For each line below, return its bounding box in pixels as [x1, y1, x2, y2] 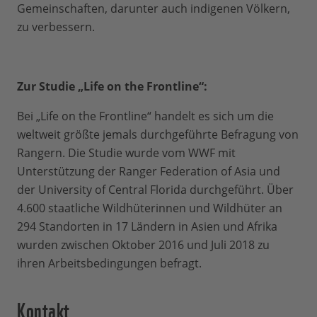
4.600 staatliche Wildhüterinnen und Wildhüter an [17, 200, 282, 216]
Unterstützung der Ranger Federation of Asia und [17, 163, 280, 179]
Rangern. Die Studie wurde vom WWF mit [17, 145, 236, 161]
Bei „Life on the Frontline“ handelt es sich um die [17, 108, 274, 124]
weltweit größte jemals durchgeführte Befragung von [17, 127, 299, 142]
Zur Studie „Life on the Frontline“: [17, 79, 207, 94]
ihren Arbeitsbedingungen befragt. [17, 255, 202, 271]
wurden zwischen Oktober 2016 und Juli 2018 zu [17, 237, 270, 253]
